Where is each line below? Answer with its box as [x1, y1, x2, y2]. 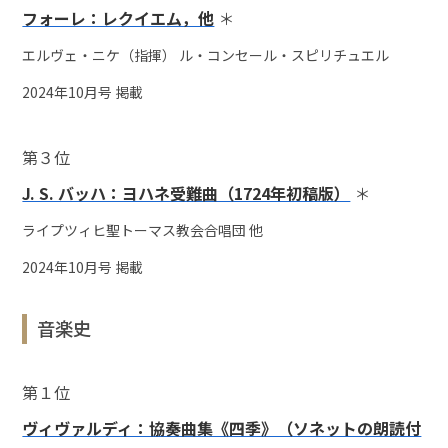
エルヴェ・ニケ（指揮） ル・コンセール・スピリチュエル [22, 45, 390, 66]
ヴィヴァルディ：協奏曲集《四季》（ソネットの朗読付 [22, 415, 422, 440]
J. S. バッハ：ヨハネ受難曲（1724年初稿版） [22, 181, 351, 206]
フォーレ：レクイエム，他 [22, 6, 215, 31]
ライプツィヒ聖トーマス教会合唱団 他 [22, 220, 264, 241]
